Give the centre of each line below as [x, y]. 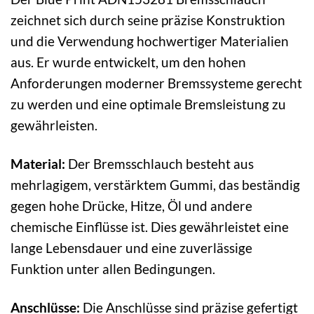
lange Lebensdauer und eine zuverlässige [131, 248]
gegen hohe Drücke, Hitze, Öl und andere [131, 206]
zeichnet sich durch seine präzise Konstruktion [148, 20]
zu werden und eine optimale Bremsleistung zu [148, 104]
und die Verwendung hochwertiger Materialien [150, 41]
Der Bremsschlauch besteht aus [159, 164]
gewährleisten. [54, 125]
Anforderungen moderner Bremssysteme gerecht [156, 83]
